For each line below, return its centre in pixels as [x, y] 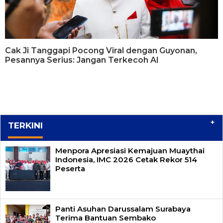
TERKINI [25, 125]
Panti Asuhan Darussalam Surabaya [123, 209]
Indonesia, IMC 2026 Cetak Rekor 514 [126, 159]
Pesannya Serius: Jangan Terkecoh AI [82, 60]
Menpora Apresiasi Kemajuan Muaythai [130, 150]
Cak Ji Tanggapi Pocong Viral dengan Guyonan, [101, 50]
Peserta [70, 168]
